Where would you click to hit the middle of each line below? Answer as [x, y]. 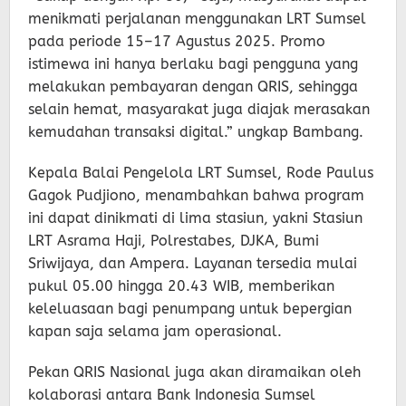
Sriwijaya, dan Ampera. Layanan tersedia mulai [193, 263]
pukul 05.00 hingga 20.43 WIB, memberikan [181, 285]
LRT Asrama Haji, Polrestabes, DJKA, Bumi [174, 240]
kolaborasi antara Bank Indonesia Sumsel [172, 394]
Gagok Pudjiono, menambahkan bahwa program [196, 195]
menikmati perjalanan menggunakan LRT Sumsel [197, 18]
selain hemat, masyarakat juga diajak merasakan [199, 109]
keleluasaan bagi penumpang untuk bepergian [190, 308]
